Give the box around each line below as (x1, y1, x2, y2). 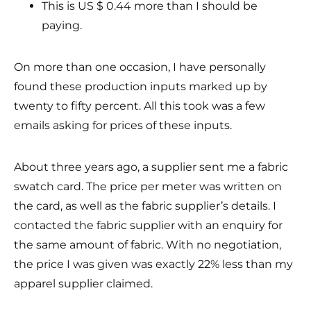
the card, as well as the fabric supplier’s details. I (14, 199, 276, 212)
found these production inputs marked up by (14, 80, 267, 93)
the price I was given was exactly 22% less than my (14, 258, 293, 271)
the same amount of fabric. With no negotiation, (14, 238, 281, 251)
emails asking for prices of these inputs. (14, 119, 232, 132)
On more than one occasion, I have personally (14, 60, 266, 74)
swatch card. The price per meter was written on (14, 180, 282, 193)
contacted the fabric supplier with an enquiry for (14, 219, 283, 232)
